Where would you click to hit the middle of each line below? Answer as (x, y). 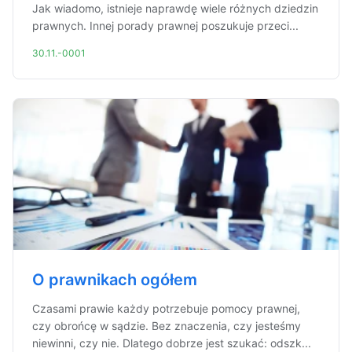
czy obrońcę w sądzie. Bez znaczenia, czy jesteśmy (167, 326)
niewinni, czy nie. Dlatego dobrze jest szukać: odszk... (172, 343)
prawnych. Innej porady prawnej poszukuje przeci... (165, 26)
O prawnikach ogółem (115, 280)
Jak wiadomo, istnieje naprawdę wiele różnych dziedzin (175, 8)
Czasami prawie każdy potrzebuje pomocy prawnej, (166, 308)
